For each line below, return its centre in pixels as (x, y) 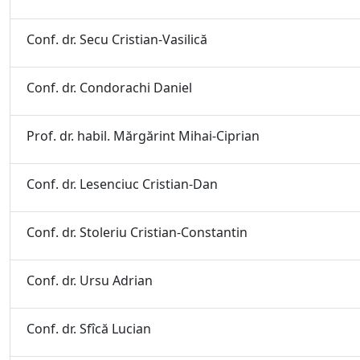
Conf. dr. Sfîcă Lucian (89, 329)
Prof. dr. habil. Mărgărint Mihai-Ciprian (143, 136)
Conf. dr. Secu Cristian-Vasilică (117, 39)
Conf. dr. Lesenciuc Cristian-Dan (122, 184)
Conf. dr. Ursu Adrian (90, 280)
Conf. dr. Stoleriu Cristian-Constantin (137, 232)
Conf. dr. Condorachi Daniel (109, 88)
